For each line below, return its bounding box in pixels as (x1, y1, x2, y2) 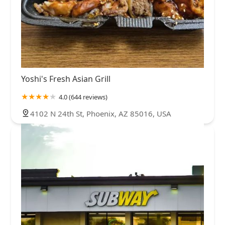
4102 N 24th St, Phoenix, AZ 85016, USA (30, 108, 171, 119)
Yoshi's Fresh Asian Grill (21, 73, 110, 85)
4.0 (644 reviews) (59, 92, 107, 102)
